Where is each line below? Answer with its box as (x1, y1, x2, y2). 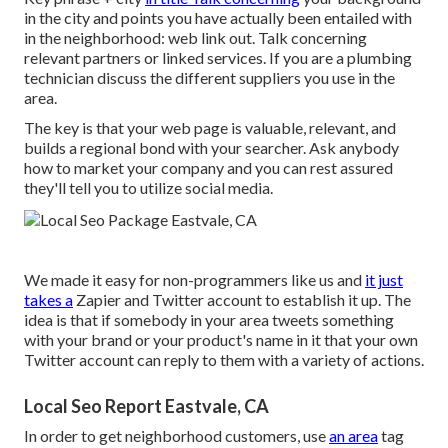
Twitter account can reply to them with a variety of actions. (24, 350, 424, 370)
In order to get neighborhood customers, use (24, 426, 329, 446)
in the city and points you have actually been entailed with (24, 8, 412, 28)
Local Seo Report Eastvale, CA (24, 395, 269, 418)
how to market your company (24, 158, 227, 178)
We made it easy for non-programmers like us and (24, 270, 365, 290)
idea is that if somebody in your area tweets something (24, 310, 394, 330)
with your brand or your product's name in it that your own (24, 330, 418, 350)
